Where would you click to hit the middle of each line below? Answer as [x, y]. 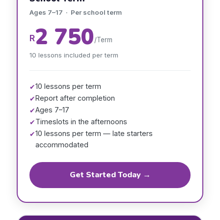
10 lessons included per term [74, 55]
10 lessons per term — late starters [94, 133]
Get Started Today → [110, 175]
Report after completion [75, 98]
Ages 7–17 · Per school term [76, 12]
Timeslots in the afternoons [81, 122]
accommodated [62, 145]
